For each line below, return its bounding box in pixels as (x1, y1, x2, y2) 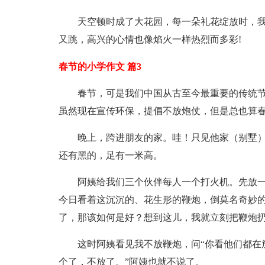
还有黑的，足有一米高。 (58, 150, 163, 160)
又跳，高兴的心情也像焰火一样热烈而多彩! (58, 34, 241, 44)
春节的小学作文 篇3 (58, 62, 141, 72)
